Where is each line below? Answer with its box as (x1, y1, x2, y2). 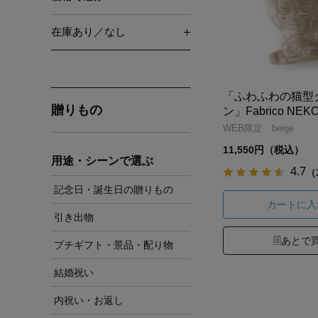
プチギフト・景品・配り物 (54, 238, 173, 251)
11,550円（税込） (223, 143, 304, 155)
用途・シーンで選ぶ (51, 154, 153, 167)
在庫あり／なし (51, 26, 126, 38)
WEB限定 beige (223, 122, 294, 133)
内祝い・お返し (54, 294, 124, 306)
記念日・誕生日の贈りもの (54, 183, 173, 195)
